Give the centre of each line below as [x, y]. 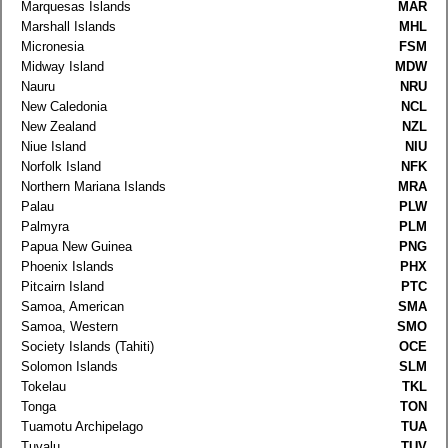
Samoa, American [72, 306]
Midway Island [62, 66]
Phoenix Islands [67, 266]
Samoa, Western [69, 326]
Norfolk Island [61, 166]
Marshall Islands [68, 26]
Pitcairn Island [62, 286]
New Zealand [58, 126]
